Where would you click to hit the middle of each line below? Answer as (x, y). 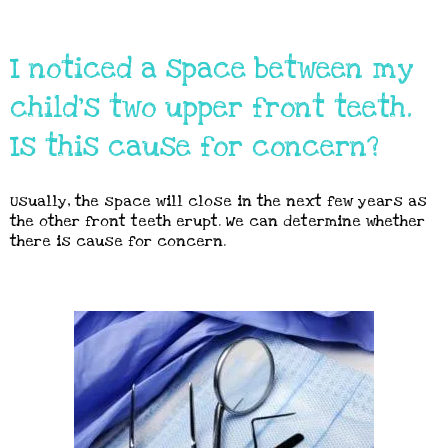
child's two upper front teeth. (211, 108)
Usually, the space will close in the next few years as (218, 201)
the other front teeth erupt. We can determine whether (217, 221)
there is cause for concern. (118, 241)
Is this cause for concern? (194, 147)
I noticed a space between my (212, 69)
